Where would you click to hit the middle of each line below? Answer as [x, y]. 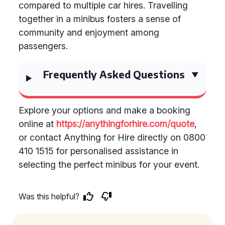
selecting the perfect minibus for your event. [109, 164]
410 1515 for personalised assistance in [98, 151]
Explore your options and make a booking [104, 110]
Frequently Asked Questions [114, 74]
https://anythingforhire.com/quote [125, 124]
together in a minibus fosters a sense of [100, 19]
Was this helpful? [49, 196]
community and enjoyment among [89, 32]
